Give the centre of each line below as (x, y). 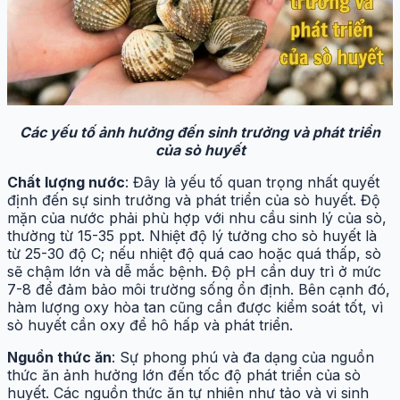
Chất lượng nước (66, 182)
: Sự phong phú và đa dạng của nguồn (243, 357)
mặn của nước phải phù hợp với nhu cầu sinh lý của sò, (197, 217)
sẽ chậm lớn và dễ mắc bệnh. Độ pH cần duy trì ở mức (194, 271)
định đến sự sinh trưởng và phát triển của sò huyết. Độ (194, 200)
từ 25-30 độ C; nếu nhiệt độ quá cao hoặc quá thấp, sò (194, 253)
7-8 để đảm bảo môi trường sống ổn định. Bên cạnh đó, (199, 289)
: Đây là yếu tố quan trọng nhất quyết (252, 182)
